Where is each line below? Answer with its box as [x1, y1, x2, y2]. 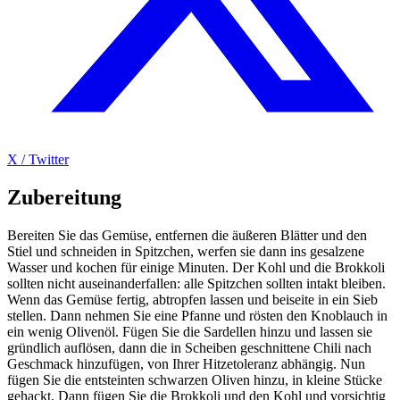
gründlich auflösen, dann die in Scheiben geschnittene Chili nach [7, 340, 371, 356]
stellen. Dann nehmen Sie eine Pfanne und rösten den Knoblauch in [7, 308, 387, 324]
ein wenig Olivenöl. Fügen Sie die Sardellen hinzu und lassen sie [7, 324, 372, 340]
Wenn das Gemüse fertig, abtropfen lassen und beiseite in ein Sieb [7, 292, 378, 308]
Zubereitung [7, 186, 121, 210]
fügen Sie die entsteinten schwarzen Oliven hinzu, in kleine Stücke [7, 372, 382, 388]
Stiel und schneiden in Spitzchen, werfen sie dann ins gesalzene [7, 244, 364, 260]
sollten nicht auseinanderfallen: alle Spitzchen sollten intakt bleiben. [7, 276, 386, 292]
